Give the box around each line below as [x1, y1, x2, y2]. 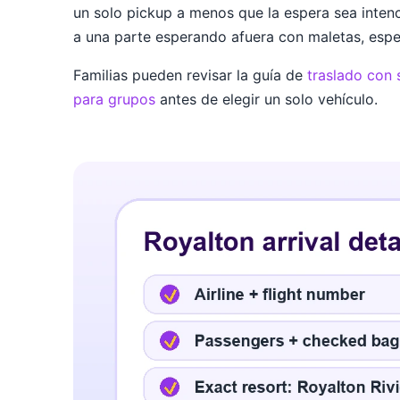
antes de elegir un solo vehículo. [155, 90, 378, 109]
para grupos [73, 90, 155, 109]
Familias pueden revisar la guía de [73, 66, 307, 85]
